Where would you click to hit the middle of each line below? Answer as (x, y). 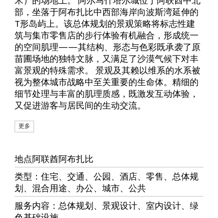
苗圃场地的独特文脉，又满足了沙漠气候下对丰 (107, 58)
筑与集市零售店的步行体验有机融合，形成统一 (107, 35)
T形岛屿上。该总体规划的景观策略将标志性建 (105, 23)
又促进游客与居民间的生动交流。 (80, 105)
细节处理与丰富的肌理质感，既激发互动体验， (107, 93)
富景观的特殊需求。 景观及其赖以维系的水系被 (108, 70)
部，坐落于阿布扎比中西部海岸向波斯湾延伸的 (107, 11)
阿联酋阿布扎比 (63, 158)
